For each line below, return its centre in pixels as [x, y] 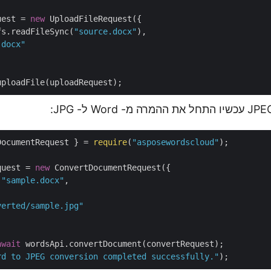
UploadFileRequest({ [93, 19]
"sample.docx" [33, 180]
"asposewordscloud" [175, 142]
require [110, 142]
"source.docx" [105, 31]
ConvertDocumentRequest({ [110, 168]
